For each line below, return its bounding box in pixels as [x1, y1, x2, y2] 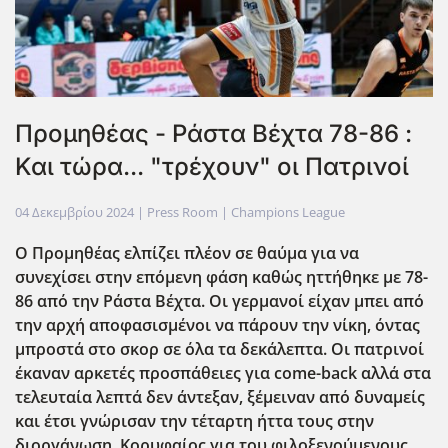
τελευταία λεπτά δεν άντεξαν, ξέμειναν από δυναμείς [15, 385, 425, 408]
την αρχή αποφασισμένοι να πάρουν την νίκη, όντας [15, 313, 420, 336]
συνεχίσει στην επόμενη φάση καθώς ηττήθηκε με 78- [15, 265, 428, 288]
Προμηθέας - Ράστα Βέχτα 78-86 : [15, 118, 412, 148]
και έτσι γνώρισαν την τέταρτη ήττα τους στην [15, 409, 374, 432]
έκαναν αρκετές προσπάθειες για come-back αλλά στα [15, 361, 431, 384]
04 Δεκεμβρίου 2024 [15, 202, 134, 221]
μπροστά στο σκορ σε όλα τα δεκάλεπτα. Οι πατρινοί [15, 337, 424, 360]
